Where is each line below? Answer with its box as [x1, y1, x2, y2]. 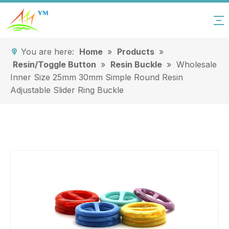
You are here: [18, 47, 77, 57]
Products [117, 47, 154, 57]
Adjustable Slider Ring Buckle [10, 85, 124, 95]
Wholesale [176, 59, 217, 70]
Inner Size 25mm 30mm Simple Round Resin [10, 72, 183, 82]
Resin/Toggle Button [13, 59, 96, 70]
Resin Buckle [110, 59, 162, 70]
